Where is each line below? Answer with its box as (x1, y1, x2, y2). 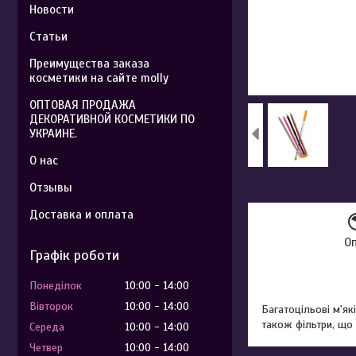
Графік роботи (29, 246, 119, 264)
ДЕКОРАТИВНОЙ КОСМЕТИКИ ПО (29, 112, 195, 126)
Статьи (29, 29, 68, 44)
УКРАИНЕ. (29, 126, 77, 141)
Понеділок (29, 279, 82, 292)
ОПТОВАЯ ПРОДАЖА (29, 98, 136, 112)
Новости (29, 2, 74, 17)
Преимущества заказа (29, 56, 149, 71)
